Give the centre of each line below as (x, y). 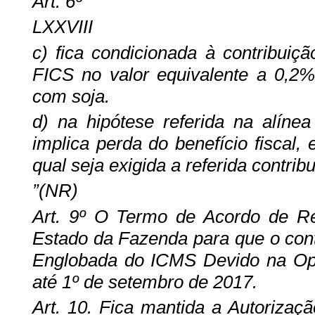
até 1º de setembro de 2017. (144, 282)
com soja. (71, 96)
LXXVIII (62, 27)
